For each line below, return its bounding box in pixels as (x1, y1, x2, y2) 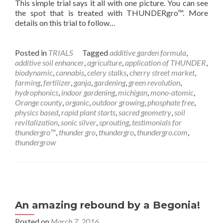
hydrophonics (15, 88, 58, 97)
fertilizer (43, 78, 71, 87)
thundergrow (15, 137, 56, 147)
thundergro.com (137, 127, 188, 137)
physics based (15, 108, 58, 117)
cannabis (56, 68, 84, 77)
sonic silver (61, 117, 96, 127)
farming (15, 78, 40, 87)
